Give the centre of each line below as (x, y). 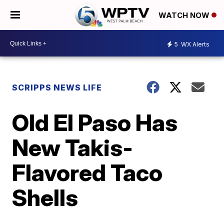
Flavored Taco (87, 172)
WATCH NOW (185, 15)
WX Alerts (194, 44)
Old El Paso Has (95, 122)
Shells (45, 197)
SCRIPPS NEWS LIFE (57, 87)
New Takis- (73, 147)
